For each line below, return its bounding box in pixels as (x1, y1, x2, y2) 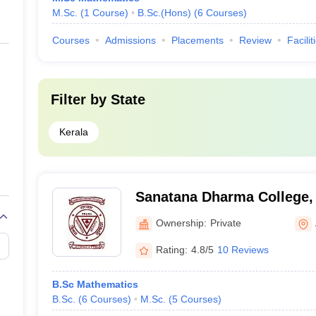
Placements (171, 35, 224, 46)
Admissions (104, 35, 156, 46)
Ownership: (155, 217, 207, 229)
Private (209, 217, 241, 229)
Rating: (155, 243, 188, 255)
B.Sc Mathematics (51, 279, 138, 290)
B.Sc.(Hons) (137, 7, 191, 18)
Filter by (50, 92, 111, 107)
